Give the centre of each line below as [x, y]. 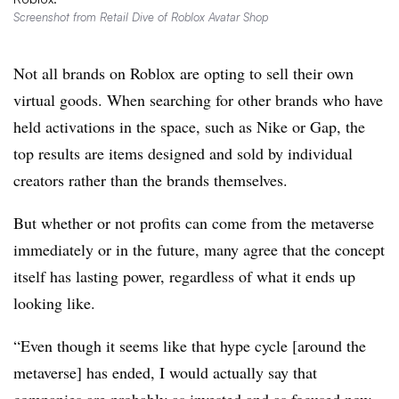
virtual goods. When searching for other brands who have [198, 100]
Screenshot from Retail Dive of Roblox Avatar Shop [141, 17]
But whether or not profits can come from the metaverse [194, 223]
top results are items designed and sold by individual [183, 154]
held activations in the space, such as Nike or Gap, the [189, 127]
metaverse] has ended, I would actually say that [165, 373]
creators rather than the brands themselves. [151, 180]
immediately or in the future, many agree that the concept [199, 250]
